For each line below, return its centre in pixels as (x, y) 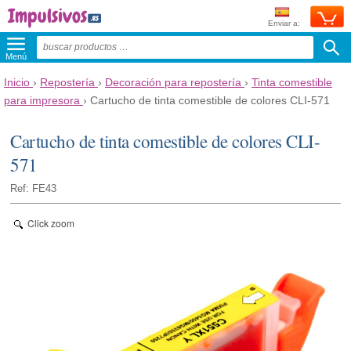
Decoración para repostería (173, 82)
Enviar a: (284, 23)
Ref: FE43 (34, 188)
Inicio (17, 82)
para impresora (42, 100)
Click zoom (51, 223)
